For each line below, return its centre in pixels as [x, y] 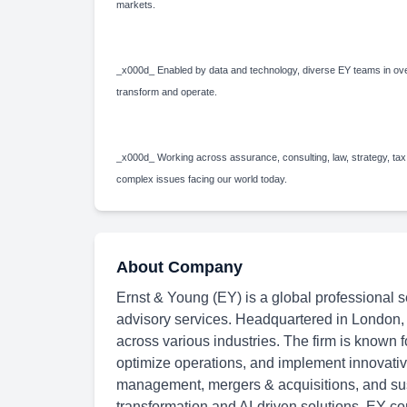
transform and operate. [169, 92]
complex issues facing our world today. [204, 179]
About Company [179, 267]
